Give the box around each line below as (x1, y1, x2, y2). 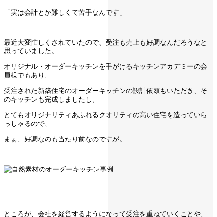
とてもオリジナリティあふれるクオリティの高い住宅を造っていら (4, 111, 207, 119)
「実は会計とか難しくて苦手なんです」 (4, 8, 126, 16)
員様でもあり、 (4, 71, 51, 79)
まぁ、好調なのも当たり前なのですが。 (4, 135, 126, 143)
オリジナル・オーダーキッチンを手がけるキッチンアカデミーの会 (4, 62, 207, 71)
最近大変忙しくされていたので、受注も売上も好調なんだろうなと (4, 38, 207, 46)
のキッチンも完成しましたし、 (4, 95, 99, 104)
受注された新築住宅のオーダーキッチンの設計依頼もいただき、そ (4, 87, 207, 95)
